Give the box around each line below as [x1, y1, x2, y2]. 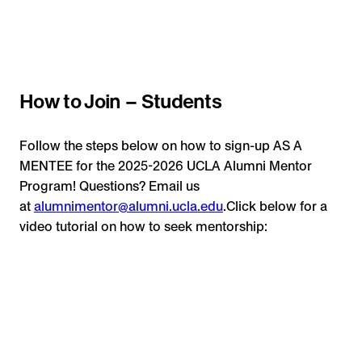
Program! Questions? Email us [19, 178, 200, 194]
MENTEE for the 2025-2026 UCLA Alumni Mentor [19, 158, 312, 174]
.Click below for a [223, 198, 327, 214]
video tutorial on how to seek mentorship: [19, 218, 267, 234]
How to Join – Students [19, 90, 222, 114]
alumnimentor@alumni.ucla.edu [34, 198, 223, 214]
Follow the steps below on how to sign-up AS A [19, 137, 302, 154]
